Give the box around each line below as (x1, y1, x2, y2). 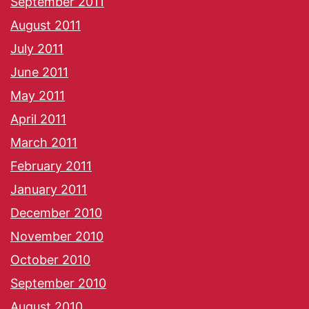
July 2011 (10, 41, 63, 57)
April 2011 (10, 112, 66, 127)
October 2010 (10, 252, 90, 268)
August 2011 (10, 18, 81, 33)
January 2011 (10, 182, 87, 197)
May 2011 (10, 88, 65, 103)
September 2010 (10, 276, 106, 291)
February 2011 (10, 159, 92, 174)
